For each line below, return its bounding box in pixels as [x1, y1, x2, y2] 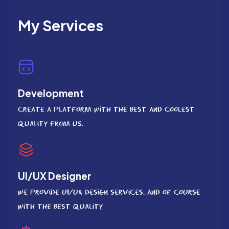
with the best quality [18, 201, 103, 210]
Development [18, 86, 84, 99]
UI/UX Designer [18, 169, 91, 182]
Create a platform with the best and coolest [18, 104, 195, 113]
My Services [18, 15, 103, 34]
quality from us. [18, 119, 83, 127]
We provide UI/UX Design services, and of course [18, 187, 200, 196]
